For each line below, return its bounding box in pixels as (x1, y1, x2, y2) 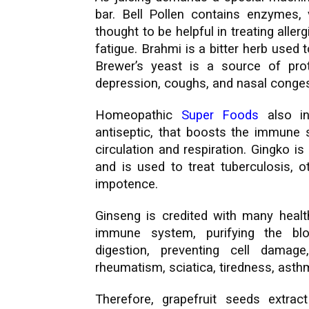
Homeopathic (95, 108, 181, 123)
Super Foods (181, 108, 259, 123)
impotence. (95, 177, 158, 192)
